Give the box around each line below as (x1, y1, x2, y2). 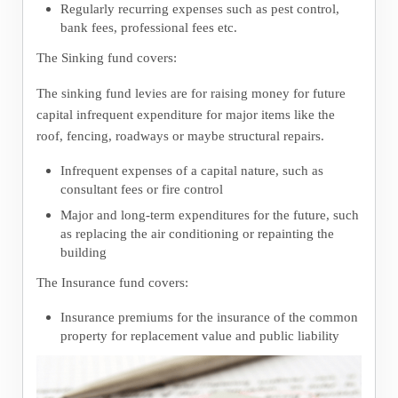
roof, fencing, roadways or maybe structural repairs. (36, 128, 324, 144)
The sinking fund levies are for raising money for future (36, 85, 346, 101)
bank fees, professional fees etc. (60, 20, 237, 36)
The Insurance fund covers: (36, 274, 188, 290)
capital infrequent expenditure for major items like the (36, 107, 335, 123)
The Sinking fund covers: (36, 50, 177, 66)
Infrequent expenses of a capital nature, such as (60, 163, 323, 179)
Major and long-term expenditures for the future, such (60, 206, 359, 222)
